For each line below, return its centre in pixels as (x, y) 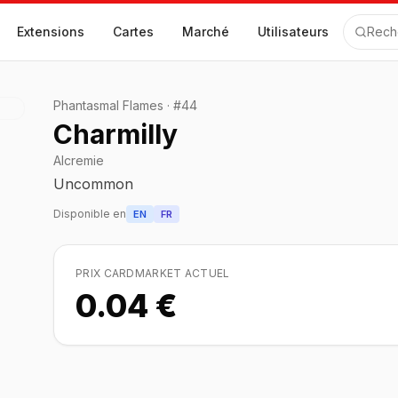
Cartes (133, 32)
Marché (206, 32)
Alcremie (79, 160)
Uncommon (93, 184)
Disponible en (90, 214)
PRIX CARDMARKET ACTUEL (153, 273)
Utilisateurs (293, 32)
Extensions (51, 32)
